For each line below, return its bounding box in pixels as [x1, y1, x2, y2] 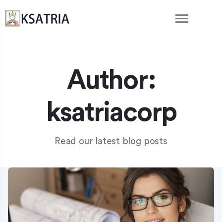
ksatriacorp [46, 99, 176, 126]
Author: [66, 67, 156, 94]
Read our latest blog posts [55, 137, 167, 147]
